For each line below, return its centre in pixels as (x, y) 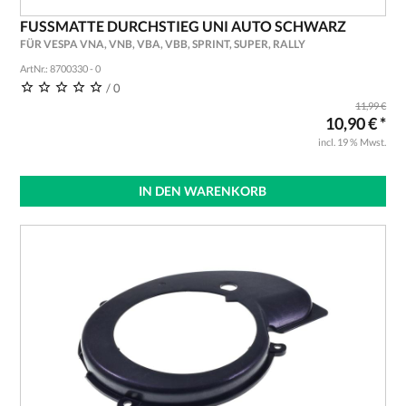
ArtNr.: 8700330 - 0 (60, 68)
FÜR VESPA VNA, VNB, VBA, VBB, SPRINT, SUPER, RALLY (162, 44)
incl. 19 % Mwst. (353, 142)
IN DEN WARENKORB (203, 191)
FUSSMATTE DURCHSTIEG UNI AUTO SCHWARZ (183, 26)
